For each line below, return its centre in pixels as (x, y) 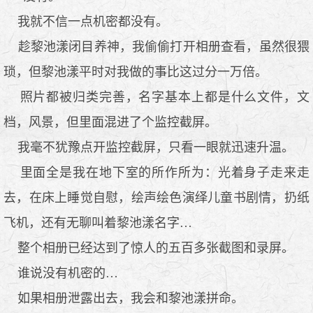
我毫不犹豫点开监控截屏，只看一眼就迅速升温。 (149, 147)
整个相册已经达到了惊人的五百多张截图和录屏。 (149, 248)
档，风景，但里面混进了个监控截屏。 (110, 122)
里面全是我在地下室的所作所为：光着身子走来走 (156, 172)
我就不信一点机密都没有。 (86, 21)
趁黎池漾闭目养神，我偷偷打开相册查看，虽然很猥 (156, 46)
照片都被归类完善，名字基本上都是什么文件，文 (156, 97)
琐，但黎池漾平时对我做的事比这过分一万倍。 (136, 72)
